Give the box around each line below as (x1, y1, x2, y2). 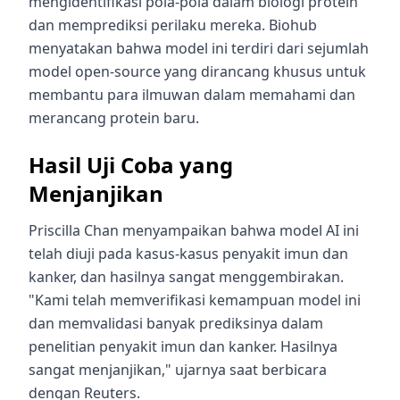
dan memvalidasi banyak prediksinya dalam (29, 312, 323, 333)
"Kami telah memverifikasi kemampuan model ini (29, 289, 361, 310)
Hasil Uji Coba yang (29, 149, 233, 179)
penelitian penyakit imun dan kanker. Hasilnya (29, 336, 337, 356)
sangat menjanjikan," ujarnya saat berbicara (29, 359, 327, 379)
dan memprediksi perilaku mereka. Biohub (29, 14, 317, 35)
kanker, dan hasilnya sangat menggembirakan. (29, 266, 344, 287)
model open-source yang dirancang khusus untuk (29, 61, 366, 81)
